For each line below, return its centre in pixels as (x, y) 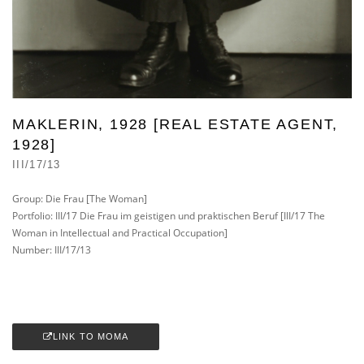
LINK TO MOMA (91, 336)
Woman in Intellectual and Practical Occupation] (120, 232)
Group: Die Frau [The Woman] (80, 198)
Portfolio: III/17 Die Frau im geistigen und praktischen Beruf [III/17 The (169, 215)
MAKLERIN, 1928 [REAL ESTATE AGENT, (175, 124)
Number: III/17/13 (52, 249)
